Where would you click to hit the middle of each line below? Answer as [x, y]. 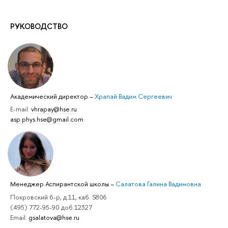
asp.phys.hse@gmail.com [47, 119]
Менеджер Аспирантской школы [60, 184]
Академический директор [50, 96]
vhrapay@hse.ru [54, 109]
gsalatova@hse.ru [54, 217]
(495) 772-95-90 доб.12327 [51, 207]
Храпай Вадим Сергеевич [133, 96]
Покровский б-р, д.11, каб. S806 [58, 197]
